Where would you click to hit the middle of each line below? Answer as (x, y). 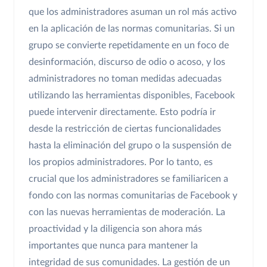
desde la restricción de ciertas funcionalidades (125, 128)
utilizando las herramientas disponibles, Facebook (132, 95)
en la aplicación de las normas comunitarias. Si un (132, 28)
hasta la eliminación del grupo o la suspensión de (130, 145)
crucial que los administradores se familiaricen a (128, 178)
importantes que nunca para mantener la (113, 245)
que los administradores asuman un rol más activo (133, 12)
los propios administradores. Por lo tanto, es (121, 162)
